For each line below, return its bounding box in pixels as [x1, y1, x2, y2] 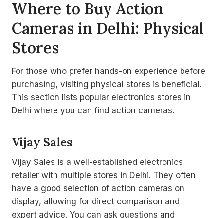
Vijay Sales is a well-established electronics [12, 157, 183, 167]
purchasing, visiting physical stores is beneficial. [12, 79, 201, 89]
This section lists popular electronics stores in [12, 92, 191, 102]
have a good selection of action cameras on [12, 183, 184, 193]
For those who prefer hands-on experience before [12, 66, 205, 76]
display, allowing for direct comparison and [12, 197, 180, 206]
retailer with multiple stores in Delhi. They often [12, 170, 196, 180]
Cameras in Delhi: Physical [12, 18, 204, 37]
